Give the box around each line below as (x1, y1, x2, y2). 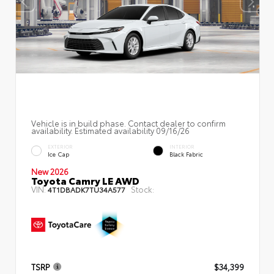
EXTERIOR (48, 143, 73, 150)
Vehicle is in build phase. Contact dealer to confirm (31, 117, 226, 128)
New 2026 (31, 165, 68, 177)
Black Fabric (169, 149, 203, 158)
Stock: (131, 183, 154, 194)
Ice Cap (48, 149, 69, 158)
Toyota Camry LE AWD (31, 172, 139, 187)
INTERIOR (169, 143, 194, 150)
